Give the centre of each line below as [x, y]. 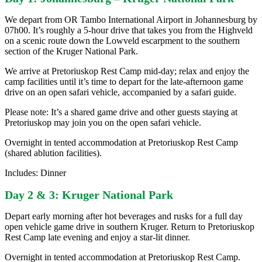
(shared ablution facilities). [53, 153]
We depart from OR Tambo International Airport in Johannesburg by [131, 20]
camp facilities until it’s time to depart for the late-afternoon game [124, 82]
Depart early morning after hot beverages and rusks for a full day [124, 216]
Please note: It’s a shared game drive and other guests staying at [121, 112]
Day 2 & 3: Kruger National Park [89, 194]
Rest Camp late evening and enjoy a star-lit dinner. [97, 237]
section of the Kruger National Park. [71, 51]
